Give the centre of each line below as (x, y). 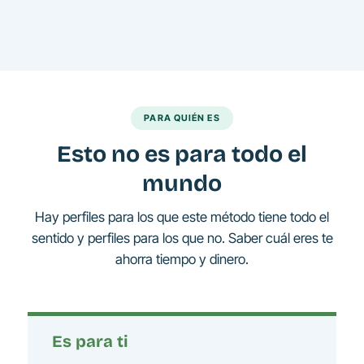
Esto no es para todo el (182, 155)
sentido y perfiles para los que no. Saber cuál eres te (182, 238)
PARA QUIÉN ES (182, 118)
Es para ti (91, 341)
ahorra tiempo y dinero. (182, 260)
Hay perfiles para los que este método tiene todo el (182, 217)
